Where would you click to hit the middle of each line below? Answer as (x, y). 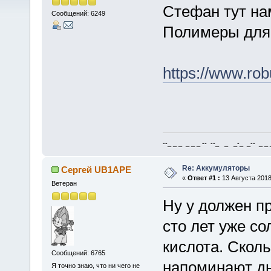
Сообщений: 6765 (78, 253)
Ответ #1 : (204, 178)
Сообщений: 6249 (78, 14)
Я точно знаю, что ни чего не (95, 266)
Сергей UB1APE (96, 170)
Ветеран (64, 184)
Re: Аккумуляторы (216, 168)
